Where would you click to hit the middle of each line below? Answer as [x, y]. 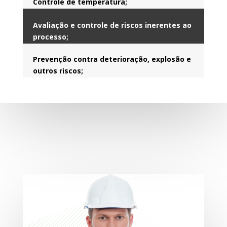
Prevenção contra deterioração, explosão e [112, 59]
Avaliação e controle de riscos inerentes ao [112, 25]
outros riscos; [58, 70]
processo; [50, 36]
